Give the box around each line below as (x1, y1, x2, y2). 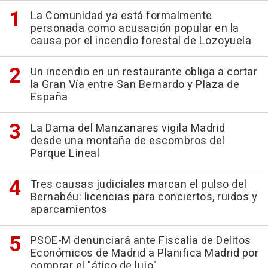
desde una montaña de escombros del (30, 133, 225, 150)
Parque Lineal (30, 145, 99, 162)
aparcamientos (30, 202, 107, 218)
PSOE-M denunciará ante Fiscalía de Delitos (30, 233, 251, 249)
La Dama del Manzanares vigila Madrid (30, 120, 226, 137)
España (30, 89, 68, 106)
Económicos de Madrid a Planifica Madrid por (30, 245, 258, 262)
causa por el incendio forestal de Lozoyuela (30, 33, 251, 50)
